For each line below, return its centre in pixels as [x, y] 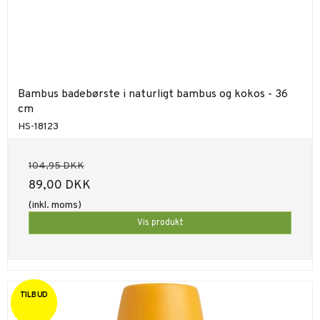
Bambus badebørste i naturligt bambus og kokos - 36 [153, 94]
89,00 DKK [60, 185]
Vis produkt [160, 222]
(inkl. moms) [55, 205]
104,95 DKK [56, 166]
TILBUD [34, 296]
